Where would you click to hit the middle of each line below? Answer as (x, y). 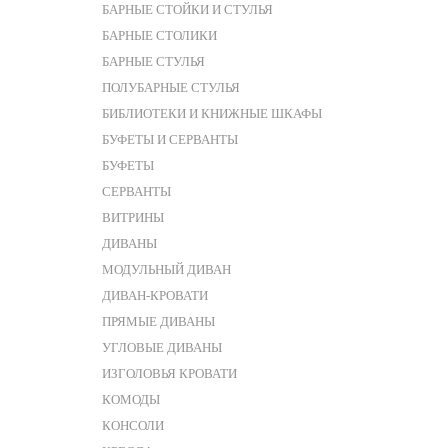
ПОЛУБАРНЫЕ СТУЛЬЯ (171, 87)
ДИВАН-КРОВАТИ (155, 295)
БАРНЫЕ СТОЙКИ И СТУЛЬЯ (187, 9)
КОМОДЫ (131, 399)
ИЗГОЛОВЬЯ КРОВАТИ (169, 373)
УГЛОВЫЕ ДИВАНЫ (162, 347)
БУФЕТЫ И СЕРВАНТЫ (170, 139)
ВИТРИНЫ (133, 217)
